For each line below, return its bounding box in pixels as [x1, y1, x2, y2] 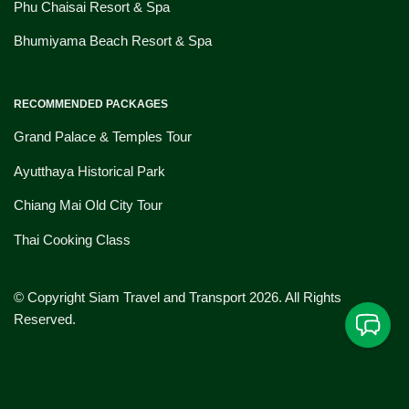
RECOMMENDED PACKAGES [14, 98, 168, 111]
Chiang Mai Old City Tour [14, 197, 163, 214]
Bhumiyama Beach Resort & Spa [14, 33, 212, 49]
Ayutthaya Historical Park [14, 163, 165, 179]
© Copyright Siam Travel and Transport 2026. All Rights [14, 288, 341, 305]
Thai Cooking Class [14, 231, 131, 247]
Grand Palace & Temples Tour [14, 129, 192, 145]
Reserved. [14, 310, 76, 327]
